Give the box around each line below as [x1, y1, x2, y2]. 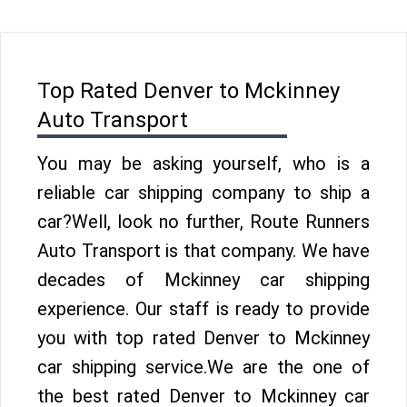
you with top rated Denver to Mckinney [37, 327, 370, 349]
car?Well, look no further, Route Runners [37, 211, 370, 233]
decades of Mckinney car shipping [37, 269, 370, 291]
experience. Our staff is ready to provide [37, 298, 370, 320]
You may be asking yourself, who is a [37, 153, 370, 174]
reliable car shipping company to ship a [37, 182, 370, 203]
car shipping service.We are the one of [37, 356, 370, 378]
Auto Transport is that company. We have [37, 240, 370, 262]
